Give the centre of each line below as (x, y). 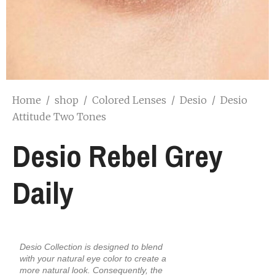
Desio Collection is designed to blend (91, 246)
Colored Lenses (130, 100)
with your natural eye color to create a (93, 258)
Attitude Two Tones (59, 116)
